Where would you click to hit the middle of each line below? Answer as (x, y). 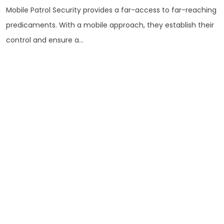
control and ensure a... (45, 40)
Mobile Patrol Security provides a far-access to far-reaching (111, 10)
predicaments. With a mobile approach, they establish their (110, 25)
